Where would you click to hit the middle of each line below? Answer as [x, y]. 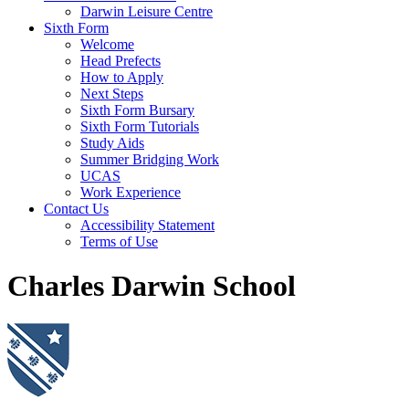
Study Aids [112, 143]
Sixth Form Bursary [137, 110]
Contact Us [76, 209]
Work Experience [131, 192]
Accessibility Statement [147, 225]
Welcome [107, 44]
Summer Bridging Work [150, 159]
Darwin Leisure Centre [147, 11]
